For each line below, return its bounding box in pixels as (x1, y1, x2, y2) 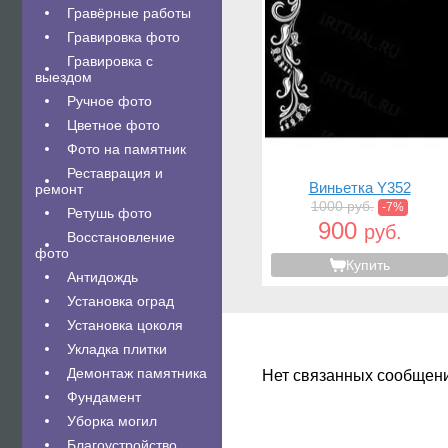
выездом (35, 69, 92, 85)
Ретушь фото (67, 205, 152, 221)
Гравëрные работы (67, 5, 191, 21)
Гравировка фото (67, 29, 180, 45)
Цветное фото (67, 117, 160, 133)
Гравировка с (67, 53, 153, 69)
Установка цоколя (67, 317, 183, 333)
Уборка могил (67, 413, 157, 429)
